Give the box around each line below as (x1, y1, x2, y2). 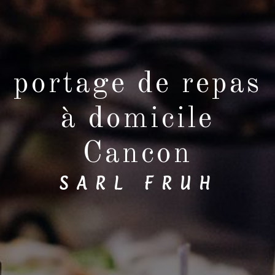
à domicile (61, 104, 214, 134)
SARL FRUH (60, 173, 219, 195)
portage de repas (14, 69, 261, 99)
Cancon (82, 139, 193, 169)
